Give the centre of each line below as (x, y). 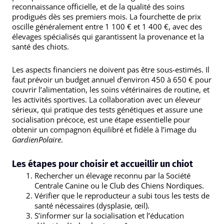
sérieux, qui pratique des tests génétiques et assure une (107, 110)
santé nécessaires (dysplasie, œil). (92, 205)
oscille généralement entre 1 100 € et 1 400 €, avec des (107, 26)
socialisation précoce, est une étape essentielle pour (101, 120)
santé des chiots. (40, 46)
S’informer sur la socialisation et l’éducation (109, 215)
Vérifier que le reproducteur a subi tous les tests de (122, 195)
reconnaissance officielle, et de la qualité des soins (98, 6)
